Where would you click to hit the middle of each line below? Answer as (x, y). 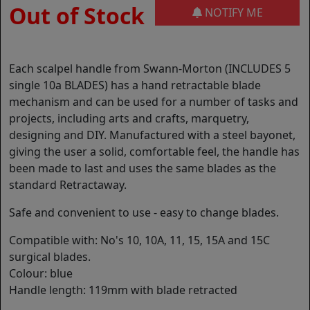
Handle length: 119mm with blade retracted (123, 290)
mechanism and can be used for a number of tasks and (154, 102)
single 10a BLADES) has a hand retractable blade (135, 85)
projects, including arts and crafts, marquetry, (129, 119)
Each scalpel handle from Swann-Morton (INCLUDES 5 (150, 69)
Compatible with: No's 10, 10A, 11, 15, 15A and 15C (139, 240)
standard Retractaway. (68, 185)
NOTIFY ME (232, 13)
